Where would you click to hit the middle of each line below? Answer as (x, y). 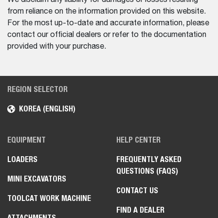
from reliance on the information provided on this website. (107, 11)
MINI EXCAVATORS (37, 179)
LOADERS (22, 159)
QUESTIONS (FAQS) (147, 171)
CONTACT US (137, 190)
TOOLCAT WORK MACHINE (49, 198)
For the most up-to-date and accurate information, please (108, 23)
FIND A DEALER (140, 210)
